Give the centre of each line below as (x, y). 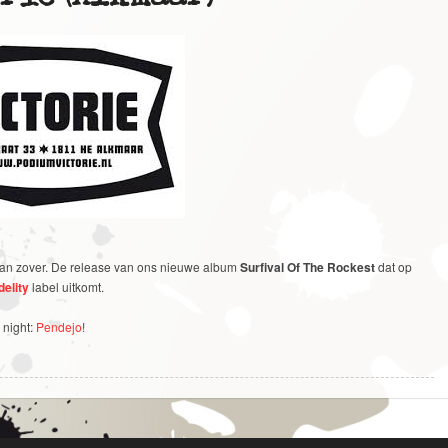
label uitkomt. (67, 286)
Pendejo (59, 326)
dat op (394, 266)
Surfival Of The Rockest (308, 266)
